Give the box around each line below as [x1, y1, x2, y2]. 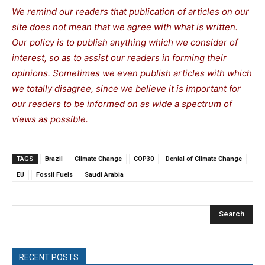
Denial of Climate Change [166, 154, 242, 163]
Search [219, 209, 244, 219]
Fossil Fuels [36, 170, 73, 179]
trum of [202, 98, 232, 109]
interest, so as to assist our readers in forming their [12, 51, 227, 63]
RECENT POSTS [19, 252, 79, 262]
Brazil [45, 154, 63, 163]
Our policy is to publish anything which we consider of [12, 36, 238, 48]
